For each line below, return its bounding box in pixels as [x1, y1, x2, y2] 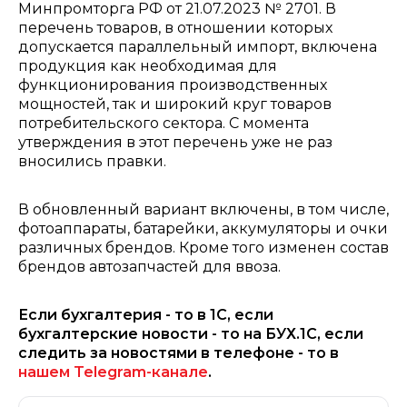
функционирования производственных [18, 76, 327, 94]
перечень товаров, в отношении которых [18, 19, 333, 36]
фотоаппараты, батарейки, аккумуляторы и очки [18, 220, 388, 237]
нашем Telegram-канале [18, 363, 208, 381]
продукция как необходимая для [18, 57, 277, 74]
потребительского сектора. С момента [18, 114, 309, 132]
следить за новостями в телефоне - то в [18, 344, 339, 362]
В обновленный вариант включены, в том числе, [18, 201, 389, 218]
